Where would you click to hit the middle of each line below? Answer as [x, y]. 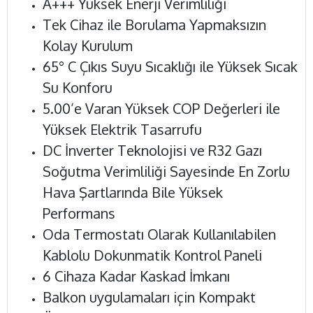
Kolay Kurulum [88, 45]
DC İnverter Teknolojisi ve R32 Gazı [152, 150]
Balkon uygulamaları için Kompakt [149, 297]
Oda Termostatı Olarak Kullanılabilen [159, 234]
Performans [79, 213]
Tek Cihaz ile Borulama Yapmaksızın [154, 24]
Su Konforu [78, 87]
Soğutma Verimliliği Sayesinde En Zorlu [166, 171]
